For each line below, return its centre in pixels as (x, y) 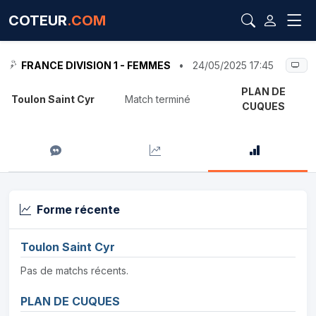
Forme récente (78, 209)
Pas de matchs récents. (74, 271)
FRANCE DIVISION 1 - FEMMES (96, 65)
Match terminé (158, 99)
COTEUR (38, 20)
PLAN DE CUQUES (70, 301)
